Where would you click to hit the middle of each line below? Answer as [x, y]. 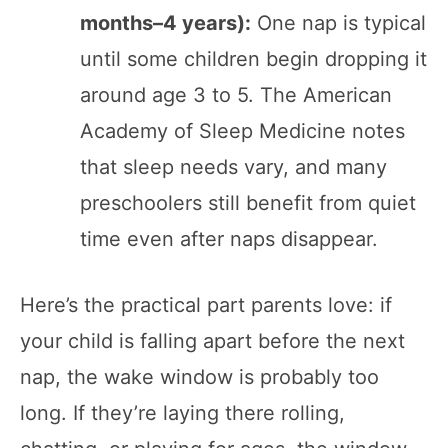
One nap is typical [338, 22]
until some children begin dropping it [253, 58]
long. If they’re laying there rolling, [182, 412]
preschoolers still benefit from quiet [248, 202]
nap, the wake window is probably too [199, 376]
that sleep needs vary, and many [233, 166]
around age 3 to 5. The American [236, 94]
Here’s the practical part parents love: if [206, 304]
